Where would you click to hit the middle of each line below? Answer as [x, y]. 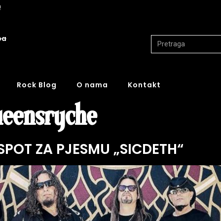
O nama [92, 85]
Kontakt [144, 85]
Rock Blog [37, 85]
